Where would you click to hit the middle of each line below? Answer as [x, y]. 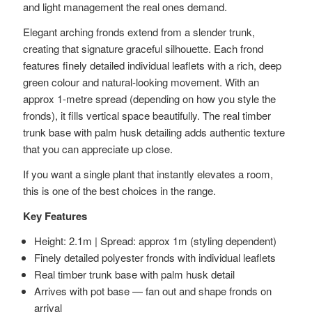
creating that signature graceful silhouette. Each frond [143, 49]
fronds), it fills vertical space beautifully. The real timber [147, 116]
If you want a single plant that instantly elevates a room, [148, 174]
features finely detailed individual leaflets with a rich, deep [152, 65]
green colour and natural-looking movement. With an [141, 82]
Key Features [55, 216]
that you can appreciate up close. [98, 149]
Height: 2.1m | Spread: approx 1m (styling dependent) [156, 241]
